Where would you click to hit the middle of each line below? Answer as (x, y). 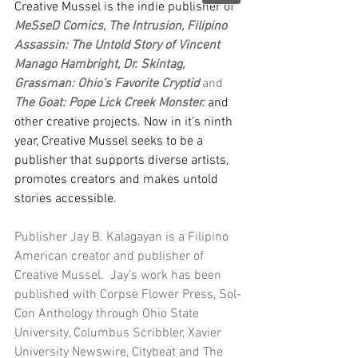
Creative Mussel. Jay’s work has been (119, 275)
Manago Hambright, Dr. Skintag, (101, 64)
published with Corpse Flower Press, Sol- (128, 294)
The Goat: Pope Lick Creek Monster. (109, 103)
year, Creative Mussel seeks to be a (110, 141)
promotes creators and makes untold (118, 179)
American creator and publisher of (111, 256)
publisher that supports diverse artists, (123, 160)
